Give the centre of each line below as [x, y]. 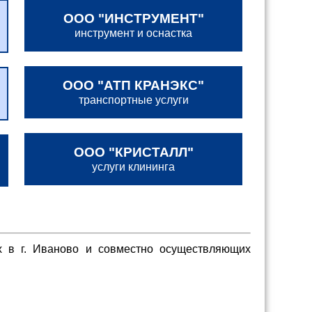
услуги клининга [134, 167]
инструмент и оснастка [134, 33]
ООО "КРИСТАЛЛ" [133, 152]
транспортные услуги [133, 100]
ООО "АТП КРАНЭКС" [134, 85]
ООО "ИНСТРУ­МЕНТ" [133, 18]
